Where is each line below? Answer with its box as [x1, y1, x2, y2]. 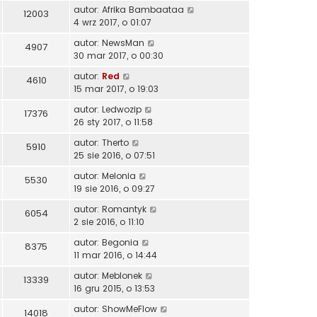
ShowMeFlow [102, 303, 157, 316]
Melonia [102, 170, 136, 183]
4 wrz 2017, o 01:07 [74, 16, 151, 29]
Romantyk [102, 203, 146, 216]
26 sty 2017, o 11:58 [74, 116, 153, 129]
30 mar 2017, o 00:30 [74, 50, 163, 62]
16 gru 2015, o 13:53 [74, 282, 155, 295]
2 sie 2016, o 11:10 [74, 216, 144, 229]
